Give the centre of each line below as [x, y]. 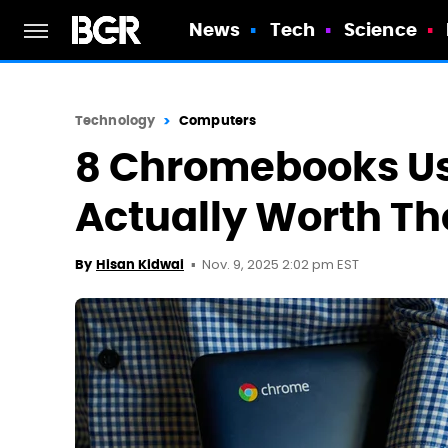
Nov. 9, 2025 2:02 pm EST [280, 265]
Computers [218, 120]
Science [380, 29]
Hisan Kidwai [140, 264]
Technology [115, 120]
